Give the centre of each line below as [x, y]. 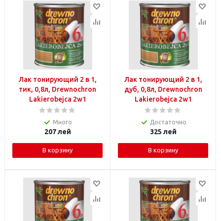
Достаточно [168, 122]
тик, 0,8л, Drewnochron [57, 89]
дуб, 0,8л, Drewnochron [163, 89]
